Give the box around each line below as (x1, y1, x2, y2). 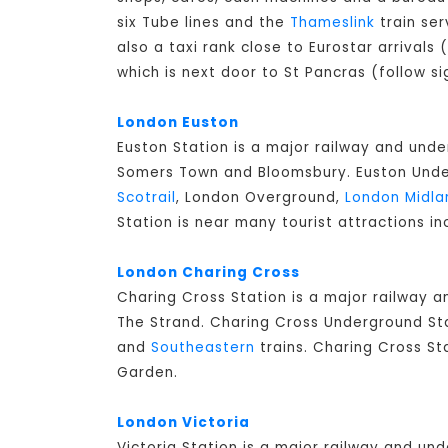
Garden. (117, 363, 178, 383)
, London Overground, (176, 188, 345, 208)
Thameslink (290, 13, 375, 33)
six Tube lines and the (117, 13, 290, 33)
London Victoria (117, 413, 250, 433)
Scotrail (117, 188, 176, 208)
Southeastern (151, 338, 255, 358)
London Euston (117, 113, 239, 133)
